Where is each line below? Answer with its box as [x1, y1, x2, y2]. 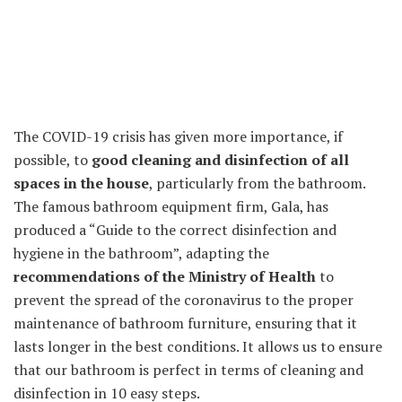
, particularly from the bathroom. [149, 173, 365, 194]
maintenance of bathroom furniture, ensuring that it [13, 313, 357, 334]
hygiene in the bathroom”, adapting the [13, 243, 269, 264]
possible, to [13, 150, 92, 170]
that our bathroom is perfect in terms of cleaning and [13, 360, 363, 380]
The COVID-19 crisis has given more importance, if [13, 127, 343, 147]
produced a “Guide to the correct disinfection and [13, 220, 336, 240]
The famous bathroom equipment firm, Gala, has [13, 197, 328, 217]
